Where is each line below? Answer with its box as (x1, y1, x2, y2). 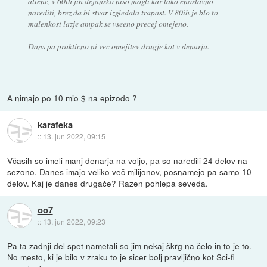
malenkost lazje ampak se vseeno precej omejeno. (27, 17, 188, 29)
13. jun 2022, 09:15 (42, 131, 105, 142)
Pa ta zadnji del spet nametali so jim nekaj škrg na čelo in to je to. (7, 239, 252, 252)
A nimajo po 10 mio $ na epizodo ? (7, 91, 138, 104)
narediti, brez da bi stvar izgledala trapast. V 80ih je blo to (27, 6, 218, 18)
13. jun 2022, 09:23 (42, 216, 105, 227)
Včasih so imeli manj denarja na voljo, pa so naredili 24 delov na (7, 154, 248, 166)
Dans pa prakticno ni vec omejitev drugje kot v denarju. (27, 40, 209, 52)
